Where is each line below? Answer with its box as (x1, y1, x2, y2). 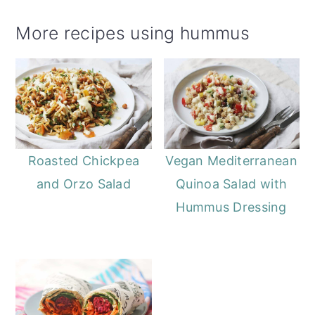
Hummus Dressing (176, 199, 287, 214)
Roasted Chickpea (27, 153, 140, 168)
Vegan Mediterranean (165, 153, 297, 168)
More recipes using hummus (15, 22, 250, 44)
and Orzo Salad (36, 176, 131, 191)
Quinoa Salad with (176, 176, 288, 191)
